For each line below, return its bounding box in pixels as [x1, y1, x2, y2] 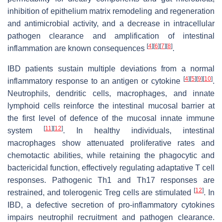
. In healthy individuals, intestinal [63, 126, 215, 135]
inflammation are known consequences [7, 44, 147, 53]
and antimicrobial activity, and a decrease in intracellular [7, 19, 215, 28]
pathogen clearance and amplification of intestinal [7, 31, 215, 40]
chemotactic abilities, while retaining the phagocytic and [7, 151, 215, 160]
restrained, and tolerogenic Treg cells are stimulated [7, 188, 194, 197]
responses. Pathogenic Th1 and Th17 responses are [7, 175, 215, 184]
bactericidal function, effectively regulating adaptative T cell [7, 163, 215, 172]
